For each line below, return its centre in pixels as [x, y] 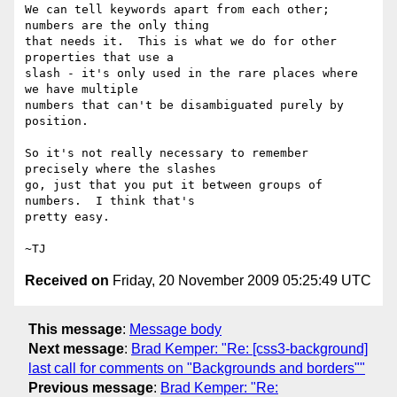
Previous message [91, 387]
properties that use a [99, 58]
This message [75, 329]
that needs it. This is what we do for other [181, 42]
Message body [175, 329]
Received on [67, 281]
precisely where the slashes [121, 169]
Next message [76, 348]
